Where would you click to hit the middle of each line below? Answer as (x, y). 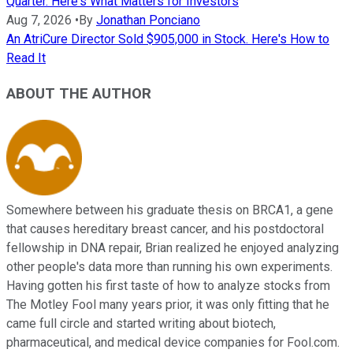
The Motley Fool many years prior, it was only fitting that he (168, 304)
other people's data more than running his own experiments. (169, 266)
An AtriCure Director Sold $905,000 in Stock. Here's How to (168, 39)
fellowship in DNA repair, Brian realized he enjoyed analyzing (173, 247)
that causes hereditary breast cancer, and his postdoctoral (165, 229)
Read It (26, 58)
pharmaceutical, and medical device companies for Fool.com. (173, 342)
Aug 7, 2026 (39, 20)
